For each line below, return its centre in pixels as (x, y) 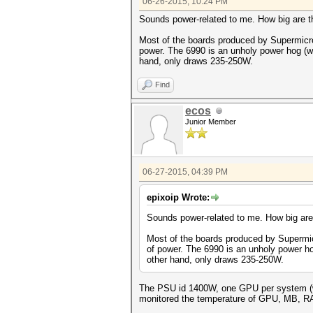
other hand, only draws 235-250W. (215, 260)
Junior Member (211, 122)
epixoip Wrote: (178, 197)
